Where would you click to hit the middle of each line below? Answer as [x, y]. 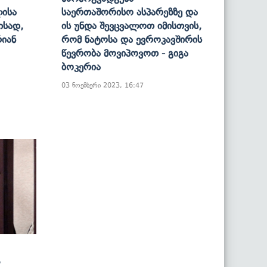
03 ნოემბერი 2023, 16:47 [103, 85]
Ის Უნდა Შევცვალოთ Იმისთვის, [131, 25]
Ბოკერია [81, 66]
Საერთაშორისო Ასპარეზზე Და [130, 12]
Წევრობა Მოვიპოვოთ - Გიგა [125, 53]
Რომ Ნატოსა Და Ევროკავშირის [132, 39]
